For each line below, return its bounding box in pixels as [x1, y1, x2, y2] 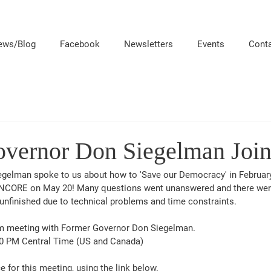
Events [197, 39, 224, 50]
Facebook [60, 39, 100, 50]
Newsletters [124, 39, 173, 50]
